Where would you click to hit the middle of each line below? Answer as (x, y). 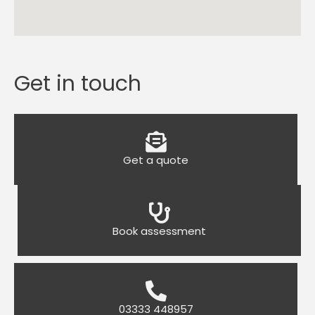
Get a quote (156, 160)
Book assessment (159, 231)
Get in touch (78, 84)
